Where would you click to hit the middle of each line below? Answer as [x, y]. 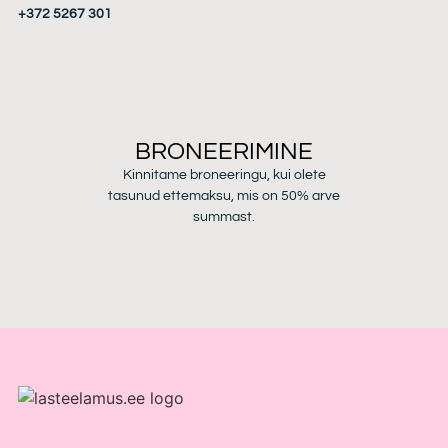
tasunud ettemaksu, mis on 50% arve [224, 196]
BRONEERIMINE [224, 152]
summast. [224, 217]
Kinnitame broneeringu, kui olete [224, 175]
